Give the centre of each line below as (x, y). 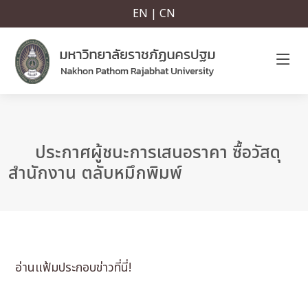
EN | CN (154, 14)
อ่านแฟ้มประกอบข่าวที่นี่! (70, 268)
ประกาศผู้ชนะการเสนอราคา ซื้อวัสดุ (155, 153)
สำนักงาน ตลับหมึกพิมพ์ (95, 173)
